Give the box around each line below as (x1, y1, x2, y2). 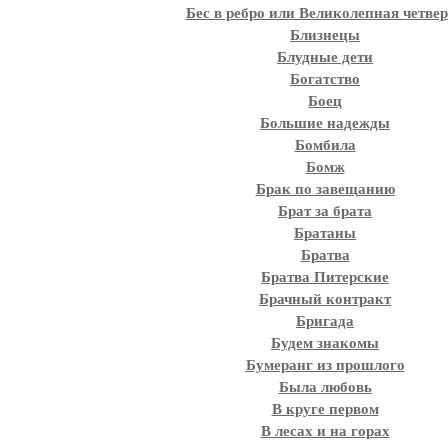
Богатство (290, 71, 360, 87)
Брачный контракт (259, 291, 391, 307)
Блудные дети (277, 49, 373, 65)
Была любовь (278, 379, 372, 395)
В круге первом (271, 401, 379, 417)
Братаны (294, 225, 356, 241)
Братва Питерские (261, 269, 389, 285)
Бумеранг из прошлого (245, 357, 405, 373)
